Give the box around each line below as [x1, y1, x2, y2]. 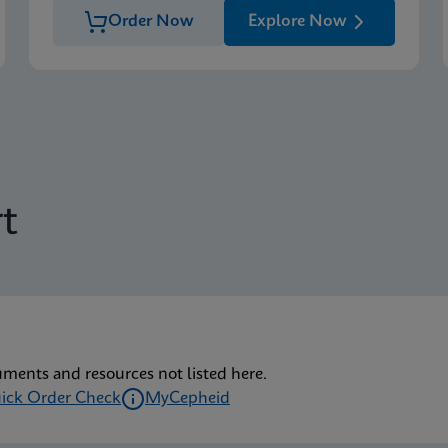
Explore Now [247, 13, 347, 30]
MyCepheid [145, 390, 230, 407]
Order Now [107, 13, 194, 30]
